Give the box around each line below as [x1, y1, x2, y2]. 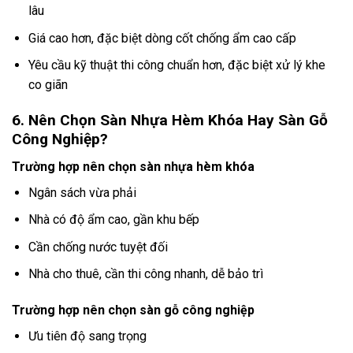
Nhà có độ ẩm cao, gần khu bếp [28, 212, 199, 228]
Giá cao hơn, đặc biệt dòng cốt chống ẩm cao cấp [28, 30, 296, 46]
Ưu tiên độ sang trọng [28, 329, 147, 344]
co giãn [28, 77, 68, 93]
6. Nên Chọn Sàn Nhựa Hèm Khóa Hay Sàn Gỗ [12, 111, 328, 130]
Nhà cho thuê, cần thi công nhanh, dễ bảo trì [28, 266, 263, 282]
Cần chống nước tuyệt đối [28, 239, 168, 255]
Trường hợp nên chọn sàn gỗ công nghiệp [12, 303, 255, 318]
